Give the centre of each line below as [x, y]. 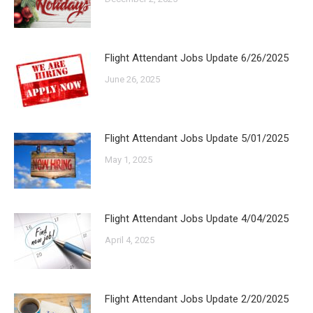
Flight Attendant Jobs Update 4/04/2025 [197, 219]
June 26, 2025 [132, 79]
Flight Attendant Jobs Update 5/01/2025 [197, 138]
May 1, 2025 [129, 160]
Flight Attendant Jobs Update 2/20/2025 [197, 299]
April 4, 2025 [130, 240]
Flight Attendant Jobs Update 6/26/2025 [197, 58]
